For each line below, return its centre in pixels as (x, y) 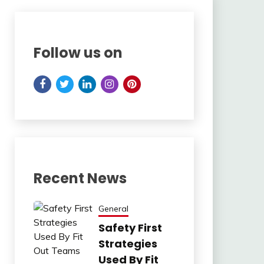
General (113, 208)
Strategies (128, 243)
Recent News (80, 178)
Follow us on (78, 53)
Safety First (130, 227)
